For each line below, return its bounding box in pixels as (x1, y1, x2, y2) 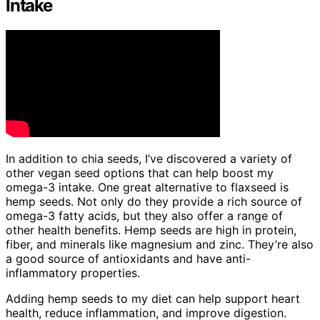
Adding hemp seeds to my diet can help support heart (6, 291, 300, 306)
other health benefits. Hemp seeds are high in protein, (6, 223, 296, 238)
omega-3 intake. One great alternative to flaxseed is (6, 180, 289, 195)
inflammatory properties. (6, 266, 140, 281)
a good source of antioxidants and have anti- (6, 251, 251, 266)
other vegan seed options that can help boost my (6, 166, 274, 181)
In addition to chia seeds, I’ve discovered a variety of (6, 151, 292, 166)
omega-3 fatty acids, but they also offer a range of (6, 209, 283, 224)
